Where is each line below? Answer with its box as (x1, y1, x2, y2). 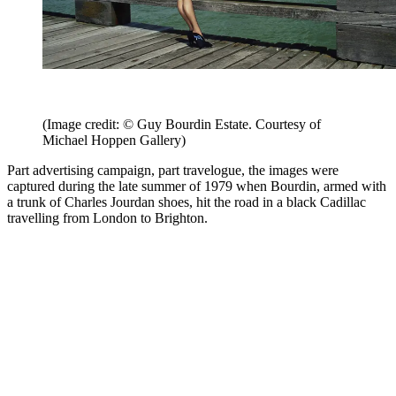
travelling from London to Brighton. (7, 210, 211, 226)
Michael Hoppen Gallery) (42, 133, 186, 148)
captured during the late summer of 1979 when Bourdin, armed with (7, 179, 386, 194)
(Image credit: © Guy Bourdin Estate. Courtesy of (42, 117, 321, 133)
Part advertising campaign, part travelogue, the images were (7, 163, 339, 179)
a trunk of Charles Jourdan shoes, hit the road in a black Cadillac (7, 194, 366, 210)
